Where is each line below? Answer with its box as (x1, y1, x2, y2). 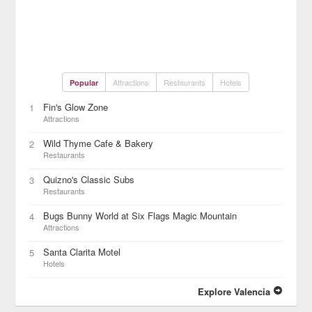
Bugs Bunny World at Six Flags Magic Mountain (43, 209, 237, 222)
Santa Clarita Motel (43, 245, 121, 258)
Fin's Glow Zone (43, 100, 109, 114)
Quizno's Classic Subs (43, 173, 135, 186)
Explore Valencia (197, 285, 273, 298)
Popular (70, 77, 99, 88)
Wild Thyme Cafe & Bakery (43, 136, 154, 150)
